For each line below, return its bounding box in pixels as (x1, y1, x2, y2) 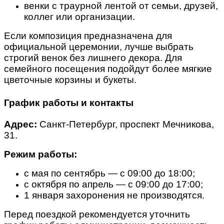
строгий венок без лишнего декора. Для (4, 52, 182, 63)
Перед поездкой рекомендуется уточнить (4, 209, 190, 220)
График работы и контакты (4, 97, 133, 108)
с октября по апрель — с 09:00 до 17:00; (24, 179, 203, 190)
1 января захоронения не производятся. (24, 190, 204, 201)
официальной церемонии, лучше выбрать (4, 41, 193, 52)
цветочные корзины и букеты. (4, 74, 136, 85)
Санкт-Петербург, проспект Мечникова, (37, 119, 214, 130)
